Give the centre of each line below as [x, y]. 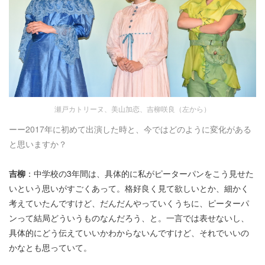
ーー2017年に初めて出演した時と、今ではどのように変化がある [130, 129]
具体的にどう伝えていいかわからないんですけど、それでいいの [129, 233]
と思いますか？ [38, 144]
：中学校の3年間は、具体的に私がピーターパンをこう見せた [140, 174]
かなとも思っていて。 [50, 248]
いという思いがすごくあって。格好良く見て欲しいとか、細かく [129, 188]
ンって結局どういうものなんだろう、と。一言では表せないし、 [129, 218]
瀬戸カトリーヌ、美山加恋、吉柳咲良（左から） [132, 109]
